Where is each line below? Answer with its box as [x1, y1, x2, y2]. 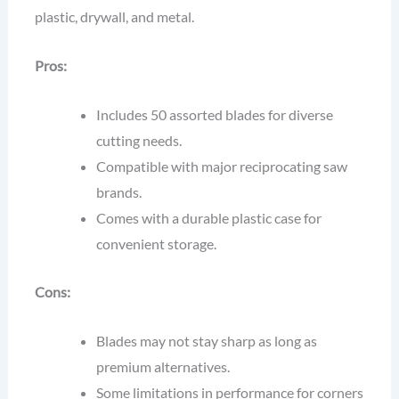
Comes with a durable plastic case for [96, 209, 322, 227]
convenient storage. [96, 235, 217, 253]
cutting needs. [96, 132, 183, 150]
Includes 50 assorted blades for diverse [96, 106, 334, 124]
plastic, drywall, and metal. [34, 7, 194, 25]
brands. [96, 183, 142, 201]
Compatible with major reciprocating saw [96, 158, 348, 175]
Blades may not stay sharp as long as [96, 332, 318, 350]
